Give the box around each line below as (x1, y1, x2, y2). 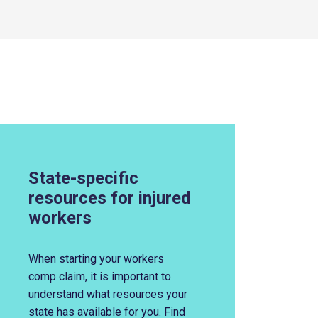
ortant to (129, 270, 171, 283)
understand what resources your (28, 287, 187, 301)
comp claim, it (28, 270, 97, 283)
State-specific (28, 168, 138, 188)
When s (28, 252, 65, 265)
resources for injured (28, 188, 191, 208)
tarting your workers (65, 252, 164, 265)
